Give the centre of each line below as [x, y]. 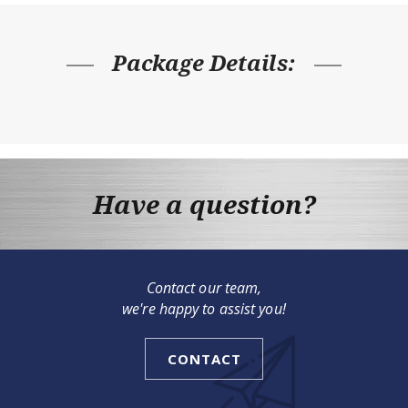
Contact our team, [204, 287]
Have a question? [204, 204]
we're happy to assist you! [204, 308]
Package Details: [204, 62]
